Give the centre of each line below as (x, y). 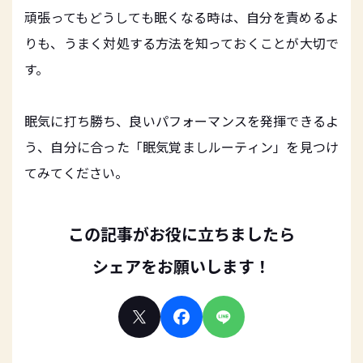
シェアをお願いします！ (181, 266)
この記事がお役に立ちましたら (181, 234)
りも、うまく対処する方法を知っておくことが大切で (181, 43)
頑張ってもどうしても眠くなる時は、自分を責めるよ (181, 17)
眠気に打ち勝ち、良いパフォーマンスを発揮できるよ (181, 121)
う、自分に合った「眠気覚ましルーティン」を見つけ (181, 147)
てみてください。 (76, 173)
